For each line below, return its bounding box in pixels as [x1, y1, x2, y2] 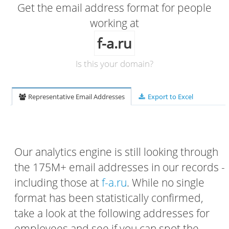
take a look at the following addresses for [14, 206, 210, 220]
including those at [14, 175, 102, 190]
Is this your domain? [76, 58, 153, 70]
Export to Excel [146, 92, 193, 101]
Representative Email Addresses [27, 92, 125, 101]
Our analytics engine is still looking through [14, 145, 218, 159]
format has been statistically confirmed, [14, 191, 203, 205]
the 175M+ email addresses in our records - [14, 160, 225, 174]
